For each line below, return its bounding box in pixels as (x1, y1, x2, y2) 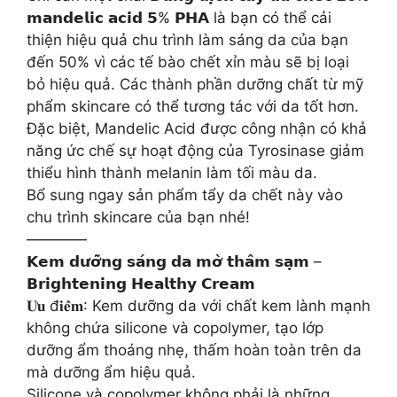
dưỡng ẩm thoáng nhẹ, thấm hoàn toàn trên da (27, 341, 362, 359)
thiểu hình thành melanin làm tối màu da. (27, 164, 317, 182)
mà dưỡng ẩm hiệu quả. (27, 363, 196, 381)
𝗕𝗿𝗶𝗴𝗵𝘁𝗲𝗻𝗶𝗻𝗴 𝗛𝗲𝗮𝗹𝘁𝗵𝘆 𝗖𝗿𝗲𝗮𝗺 (27, 275, 255, 292)
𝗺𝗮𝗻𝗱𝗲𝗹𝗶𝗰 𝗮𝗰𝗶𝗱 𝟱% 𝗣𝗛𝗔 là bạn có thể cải (27, 9, 331, 27)
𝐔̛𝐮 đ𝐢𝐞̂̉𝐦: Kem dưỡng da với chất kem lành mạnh (27, 297, 370, 315)
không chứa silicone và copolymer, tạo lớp (27, 319, 323, 337)
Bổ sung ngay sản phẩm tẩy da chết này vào (27, 186, 343, 204)
